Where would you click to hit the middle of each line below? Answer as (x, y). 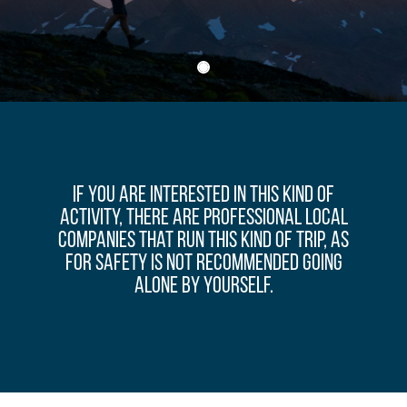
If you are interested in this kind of (203, 195)
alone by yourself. (203, 286)
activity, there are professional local (203, 218)
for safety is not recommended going (203, 263)
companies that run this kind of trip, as (203, 241)
